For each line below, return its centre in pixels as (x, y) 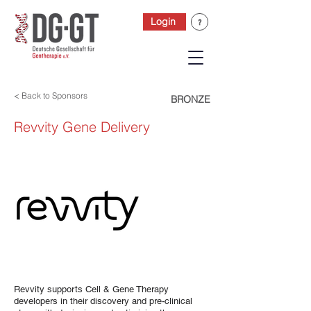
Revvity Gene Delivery (82, 127)
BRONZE (191, 99)
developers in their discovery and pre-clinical (103, 301)
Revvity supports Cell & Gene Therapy (91, 289)
